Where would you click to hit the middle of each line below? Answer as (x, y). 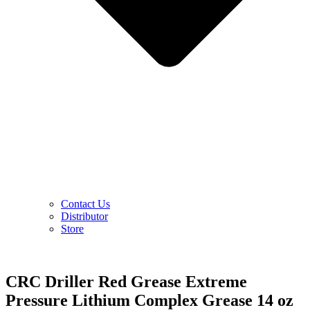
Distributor (84, 217)
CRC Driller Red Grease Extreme (126, 282)
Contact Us (85, 204)
